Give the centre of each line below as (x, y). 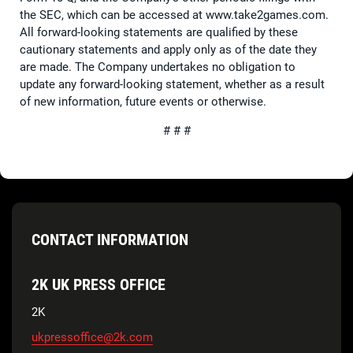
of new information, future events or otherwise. (143, 101)
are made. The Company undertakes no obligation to (158, 67)
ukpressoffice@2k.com (92, 337)
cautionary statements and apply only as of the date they (168, 49)
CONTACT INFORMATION (110, 239)
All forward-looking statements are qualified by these (159, 32)
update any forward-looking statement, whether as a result (172, 84)
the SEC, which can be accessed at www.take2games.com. (174, 15)
